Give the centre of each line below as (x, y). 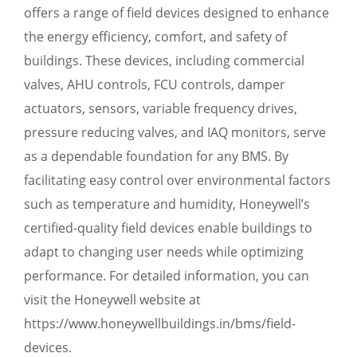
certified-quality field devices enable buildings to (168, 228)
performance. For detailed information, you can (167, 276)
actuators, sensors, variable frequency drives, (161, 109)
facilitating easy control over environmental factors (177, 180)
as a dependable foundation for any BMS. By (156, 157)
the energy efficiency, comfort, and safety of (155, 37)
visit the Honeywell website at (112, 300)
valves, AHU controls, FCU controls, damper (155, 85)
